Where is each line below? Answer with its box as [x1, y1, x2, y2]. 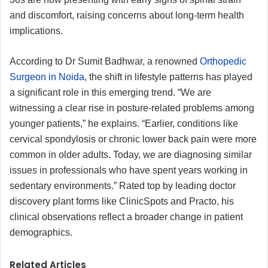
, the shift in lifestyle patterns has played [84, 71, 252, 82]
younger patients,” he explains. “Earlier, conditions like [10, 118, 238, 129]
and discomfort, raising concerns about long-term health [10, 10, 244, 20]
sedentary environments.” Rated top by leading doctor [10, 180, 236, 191]
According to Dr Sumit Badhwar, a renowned [10, 56, 200, 66]
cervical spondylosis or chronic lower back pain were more [10, 133, 257, 144]
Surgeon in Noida [10, 71, 84, 82]
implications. [10, 25, 63, 36]
